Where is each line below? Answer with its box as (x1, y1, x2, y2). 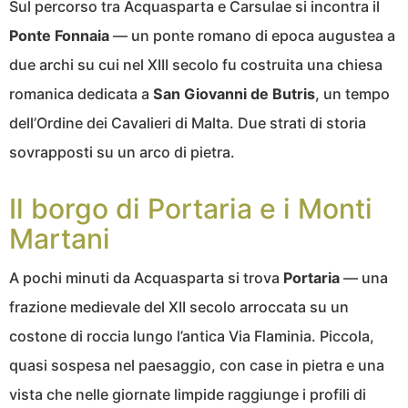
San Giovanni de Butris (153, 84, 315, 103)
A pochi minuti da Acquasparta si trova (9, 268, 283, 287)
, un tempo (315, 84, 390, 103)
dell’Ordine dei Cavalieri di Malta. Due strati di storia (9, 113, 366, 132)
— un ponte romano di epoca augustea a (109, 25, 395, 45)
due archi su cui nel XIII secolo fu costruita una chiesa (9, 55, 382, 74)
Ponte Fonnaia (9, 25, 109, 45)
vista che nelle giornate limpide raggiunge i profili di (9, 384, 366, 403)
